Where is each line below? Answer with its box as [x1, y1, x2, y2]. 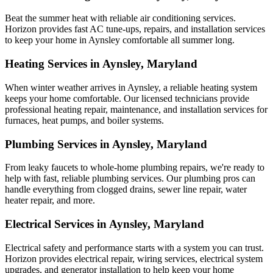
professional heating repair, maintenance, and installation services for [5, 104, 268, 115]
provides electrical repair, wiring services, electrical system [37, 253, 263, 264]
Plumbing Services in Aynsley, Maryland [5, 137, 207, 151]
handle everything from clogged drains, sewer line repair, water [5, 184, 247, 195]
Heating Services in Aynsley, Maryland [5, 57, 197, 71]
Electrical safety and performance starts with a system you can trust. [5, 242, 264, 253]
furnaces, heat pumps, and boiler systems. [5, 115, 164, 126]
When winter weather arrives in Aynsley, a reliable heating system [5, 82, 257, 93]
